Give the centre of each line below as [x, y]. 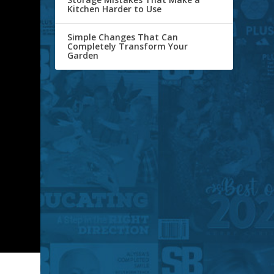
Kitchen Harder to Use [115, 9]
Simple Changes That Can [123, 37]
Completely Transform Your [128, 46]
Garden [83, 56]
